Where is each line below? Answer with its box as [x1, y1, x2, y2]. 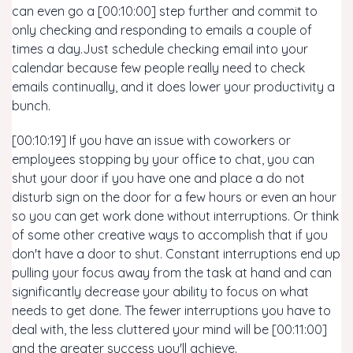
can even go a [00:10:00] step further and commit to [12, 3, 318, 19]
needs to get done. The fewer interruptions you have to [12, 303, 331, 318]
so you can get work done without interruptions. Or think [12, 208, 339, 224]
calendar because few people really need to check [12, 60, 305, 76]
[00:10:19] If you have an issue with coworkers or [12, 132, 291, 148]
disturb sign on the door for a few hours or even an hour [12, 189, 336, 205]
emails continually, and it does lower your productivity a [12, 79, 335, 95]
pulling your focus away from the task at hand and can [12, 265, 332, 281]
